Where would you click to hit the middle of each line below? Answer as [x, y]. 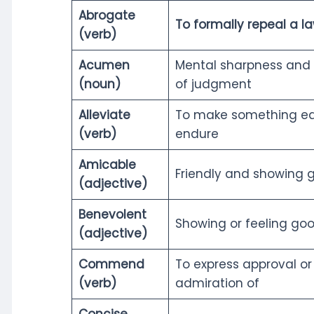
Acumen [104, 65]
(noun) [99, 84]
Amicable [107, 164]
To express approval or [243, 264]
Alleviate [104, 115]
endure [197, 134]
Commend [111, 264]
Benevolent [112, 214]
